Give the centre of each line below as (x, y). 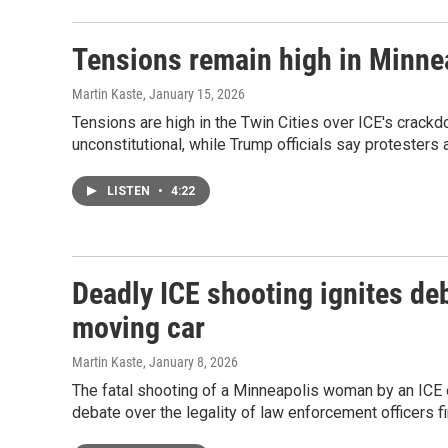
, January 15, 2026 (194, 94)
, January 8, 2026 (190, 362)
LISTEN (130, 191)
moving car (138, 327)
